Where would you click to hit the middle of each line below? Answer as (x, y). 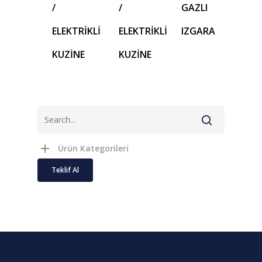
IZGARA (199, 31)
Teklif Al (65, 170)
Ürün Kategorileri (93, 148)
